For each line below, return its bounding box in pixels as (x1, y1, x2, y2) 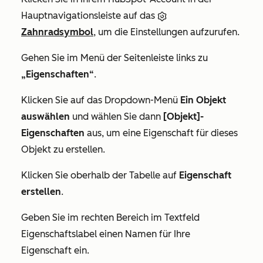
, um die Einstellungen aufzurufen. (93, 26, 240, 38)
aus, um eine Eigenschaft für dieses (85, 127, 238, 139)
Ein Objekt (180, 95, 226, 106)
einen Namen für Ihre (97, 228, 190, 240)
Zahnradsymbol (21, 26, 93, 38)
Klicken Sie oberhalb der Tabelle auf (21, 170, 179, 181)
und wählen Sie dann (70, 111, 163, 123)
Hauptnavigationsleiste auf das (21, 10, 157, 22)
